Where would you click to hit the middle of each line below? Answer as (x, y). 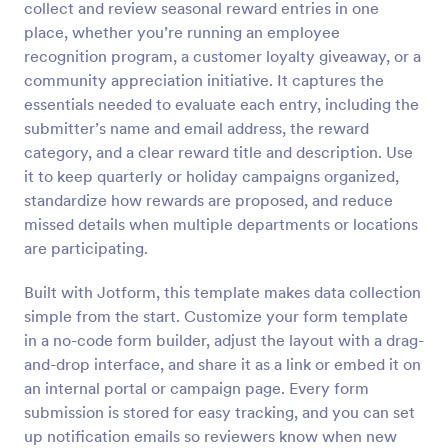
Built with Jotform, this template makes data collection (222, 292)
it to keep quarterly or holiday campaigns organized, (211, 176)
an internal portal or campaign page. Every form (196, 388)
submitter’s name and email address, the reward (196, 128)
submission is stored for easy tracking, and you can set (219, 412)
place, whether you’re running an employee (182, 32)
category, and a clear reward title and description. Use (218, 152)
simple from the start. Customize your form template (216, 316)
